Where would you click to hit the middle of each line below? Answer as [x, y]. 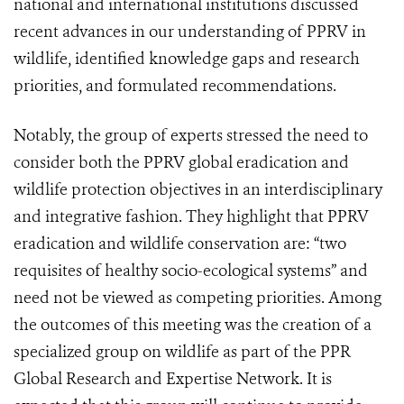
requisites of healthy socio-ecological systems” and [191, 271]
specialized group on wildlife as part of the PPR [182, 352]
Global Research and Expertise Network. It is [173, 379]
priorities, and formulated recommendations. [175, 86]
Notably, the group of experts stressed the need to [191, 136]
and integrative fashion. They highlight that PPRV [191, 217]
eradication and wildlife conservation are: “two [180, 244]
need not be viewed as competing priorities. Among [197, 298]
